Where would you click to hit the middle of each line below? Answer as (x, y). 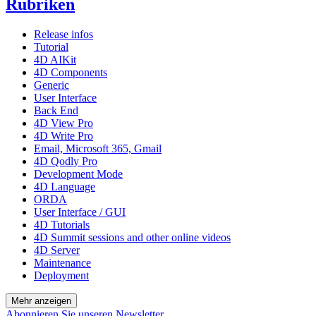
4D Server (57, 250)
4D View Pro (63, 123)
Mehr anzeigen (41, 300)
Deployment (61, 275)
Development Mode (78, 174)
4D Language (65, 186)
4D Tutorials (62, 224)
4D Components (71, 72)
